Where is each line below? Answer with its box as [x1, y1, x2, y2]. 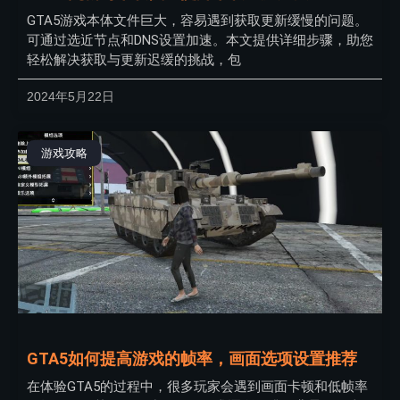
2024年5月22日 [27, 89, 114, 104]
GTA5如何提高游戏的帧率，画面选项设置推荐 [27, 349, 357, 369]
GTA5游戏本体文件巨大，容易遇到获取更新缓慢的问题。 [27, 12, 368, 29]
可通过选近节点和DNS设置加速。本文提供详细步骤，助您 [27, 32, 373, 49]
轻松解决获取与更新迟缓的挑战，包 [27, 52, 241, 69]
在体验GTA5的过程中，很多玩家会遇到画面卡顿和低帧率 [27, 379, 368, 396]
